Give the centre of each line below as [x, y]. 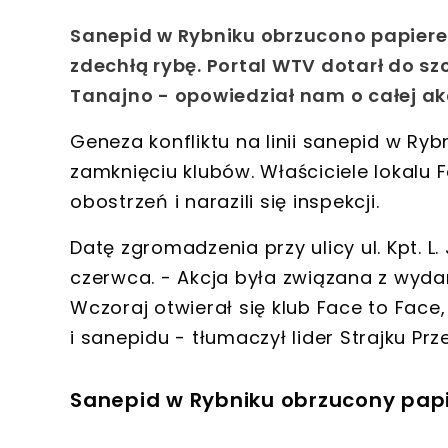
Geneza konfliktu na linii [183, 142]
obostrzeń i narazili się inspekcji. [225, 202]
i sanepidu [120, 338]
